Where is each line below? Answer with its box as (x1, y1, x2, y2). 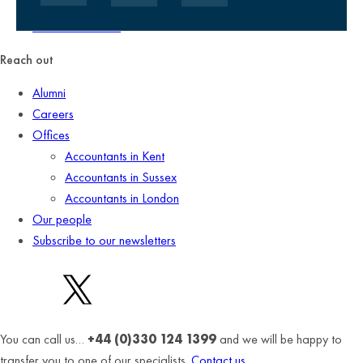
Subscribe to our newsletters (32, 231, 176, 249)
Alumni (32, 83, 66, 101)
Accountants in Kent (65, 147, 164, 164)
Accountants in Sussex (65, 168, 177, 186)
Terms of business (32, 17, 121, 35)
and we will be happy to (216, 330, 342, 348)
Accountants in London (65, 189, 179, 207)
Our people (32, 210, 92, 228)
